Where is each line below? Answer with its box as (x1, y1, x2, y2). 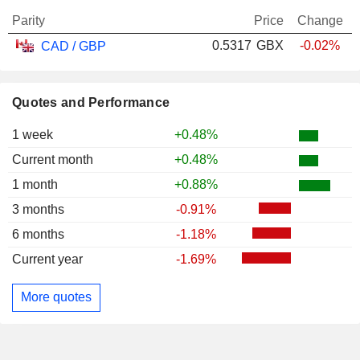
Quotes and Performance (12, 95, 170, 109)
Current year (12, 252, 83, 266)
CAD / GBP (38, 39, 106, 53)
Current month (12, 152, 93, 166)
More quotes (21, 290, 92, 305)
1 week (12, 127, 53, 141)
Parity (12, 13, 45, 27)
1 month (12, 177, 58, 191)
